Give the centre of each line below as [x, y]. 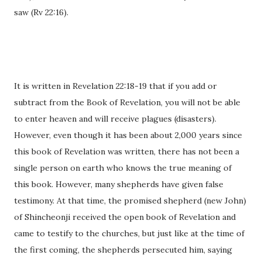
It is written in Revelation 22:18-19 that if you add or [116, 86]
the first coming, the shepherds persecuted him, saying [123, 250]
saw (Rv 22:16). [41, 13]
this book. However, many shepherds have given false [119, 185]
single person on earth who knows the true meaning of [123, 168]
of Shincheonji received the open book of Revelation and [125, 217]
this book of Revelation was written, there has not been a [127, 152]
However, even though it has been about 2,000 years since [128, 135]
